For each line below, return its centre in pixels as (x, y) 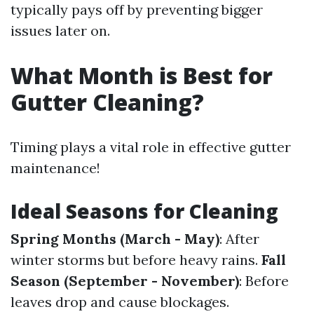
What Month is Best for (142, 75)
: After (239, 239)
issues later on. (60, 30)
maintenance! (55, 168)
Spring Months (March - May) (115, 239)
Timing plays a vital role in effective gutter (151, 147)
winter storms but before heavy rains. (136, 260)
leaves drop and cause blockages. (120, 302)
